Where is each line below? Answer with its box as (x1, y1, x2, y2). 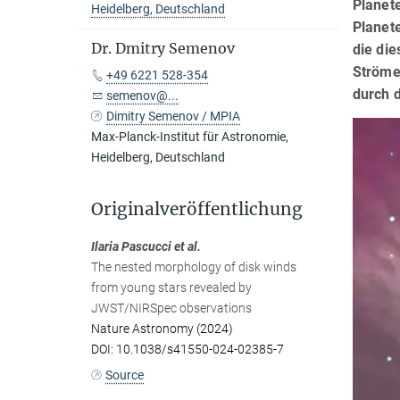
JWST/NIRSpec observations (91, 301, 252, 315)
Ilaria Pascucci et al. (91, 239, 201, 254)
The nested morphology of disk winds (91, 260, 296, 274)
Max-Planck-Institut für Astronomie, (91, 129, 288, 144)
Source (105, 367, 145, 382)
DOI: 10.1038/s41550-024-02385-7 (91, 342, 284, 356)
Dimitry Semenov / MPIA (106, 109, 241, 123)
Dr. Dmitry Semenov (91, 39, 235, 57)
